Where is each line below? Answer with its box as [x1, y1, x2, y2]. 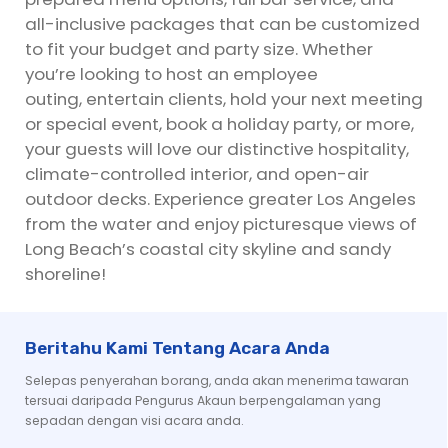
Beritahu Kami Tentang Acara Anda [25, 338, 330, 358]
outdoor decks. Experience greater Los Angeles [25, 187, 416, 211]
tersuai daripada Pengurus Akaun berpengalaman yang [25, 392, 381, 410]
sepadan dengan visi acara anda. [25, 412, 244, 430]
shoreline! [25, 262, 106, 286]
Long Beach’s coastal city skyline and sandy [25, 237, 391, 261]
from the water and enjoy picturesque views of [25, 212, 417, 236]
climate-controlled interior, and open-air [25, 162, 369, 186]
